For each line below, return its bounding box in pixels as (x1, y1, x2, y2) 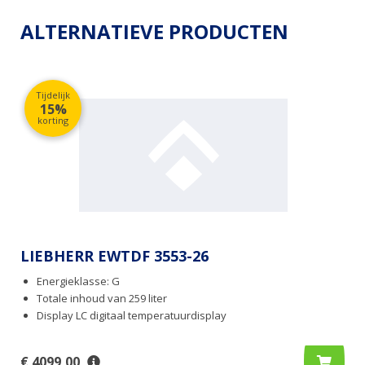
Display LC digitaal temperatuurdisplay (37, 308, 226, 323)
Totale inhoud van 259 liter (37, 291, 167, 306)
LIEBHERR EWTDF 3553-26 (20, 246, 209, 266)
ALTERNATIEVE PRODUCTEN (20, 18, 288, 46)
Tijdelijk (36, 89, 70, 102)
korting (37, 114, 68, 127)
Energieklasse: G (37, 274, 120, 289)
